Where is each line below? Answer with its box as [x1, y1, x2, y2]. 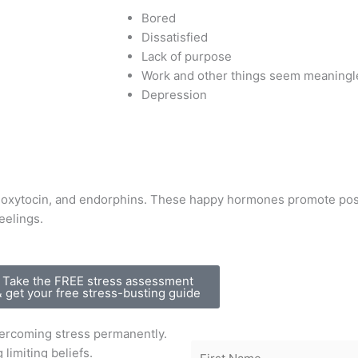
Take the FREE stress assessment [2, 272, 193, 288]
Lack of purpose [141, 48, 232, 64]
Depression [141, 86, 207, 102]
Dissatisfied [141, 29, 208, 45]
